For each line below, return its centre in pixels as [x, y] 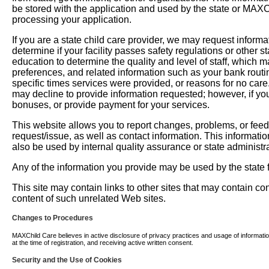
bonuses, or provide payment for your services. [110, 105]
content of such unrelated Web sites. [89, 198]
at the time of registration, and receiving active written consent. [102, 243]
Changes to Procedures [52, 218]
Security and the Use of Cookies [67, 260]
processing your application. [71, 20]
